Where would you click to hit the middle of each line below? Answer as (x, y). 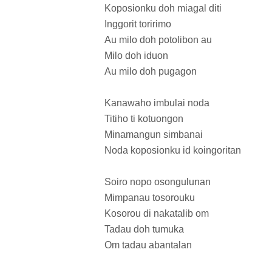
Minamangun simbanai (154, 135)
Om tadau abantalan (148, 245)
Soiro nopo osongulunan (158, 182)
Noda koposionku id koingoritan (173, 151)
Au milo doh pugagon (151, 72)
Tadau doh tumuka (144, 229)
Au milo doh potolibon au (158, 40)
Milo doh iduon (136, 56)
